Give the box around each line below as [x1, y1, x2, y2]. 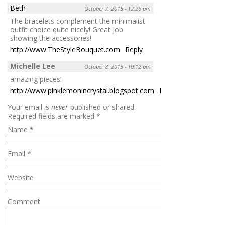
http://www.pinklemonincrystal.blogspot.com [10, 85, 154, 95]
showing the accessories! [10, 33, 91, 43]
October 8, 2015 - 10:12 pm [84, 62, 151, 70]
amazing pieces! [10, 74, 62, 84]
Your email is [8, 102, 51, 112]
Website [8, 172, 34, 182]
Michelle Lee [10, 61, 55, 71]
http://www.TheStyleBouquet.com [10, 44, 120, 54]
